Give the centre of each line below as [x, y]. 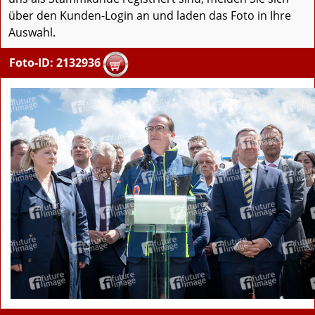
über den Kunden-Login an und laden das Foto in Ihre [150, 16]
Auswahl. [32, 33]
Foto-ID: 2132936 [55, 63]
